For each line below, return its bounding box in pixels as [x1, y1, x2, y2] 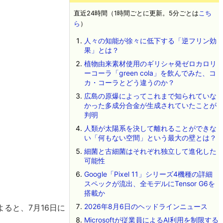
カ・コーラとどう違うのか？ [84, 78, 175, 87]
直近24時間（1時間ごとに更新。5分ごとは [74, 9, 199, 17]
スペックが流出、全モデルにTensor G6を [84, 179, 215, 188]
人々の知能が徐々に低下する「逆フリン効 [84, 36, 217, 45]
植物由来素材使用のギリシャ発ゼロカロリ [84, 59, 217, 68]
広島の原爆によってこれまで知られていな [84, 92, 217, 100]
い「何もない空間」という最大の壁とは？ [84, 133, 217, 142]
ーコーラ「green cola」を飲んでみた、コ [84, 69, 216, 77]
